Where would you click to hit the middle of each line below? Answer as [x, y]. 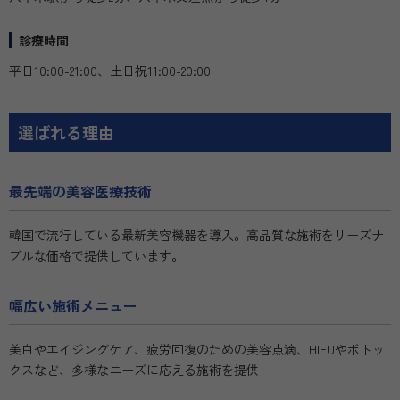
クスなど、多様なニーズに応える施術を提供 [134, 370]
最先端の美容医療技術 [80, 191]
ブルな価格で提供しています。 [96, 255]
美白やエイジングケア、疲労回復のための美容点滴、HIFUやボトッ [197, 349]
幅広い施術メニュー [73, 305]
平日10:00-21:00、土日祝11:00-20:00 [110, 71]
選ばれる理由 [66, 132]
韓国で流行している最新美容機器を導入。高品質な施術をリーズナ [196, 235]
